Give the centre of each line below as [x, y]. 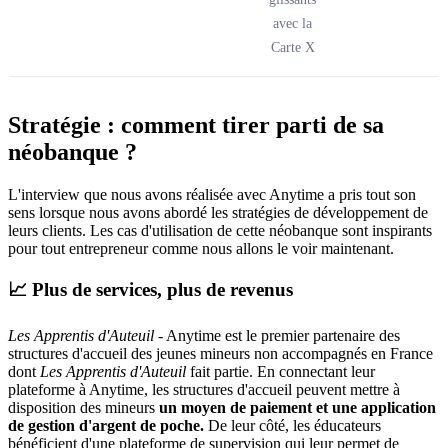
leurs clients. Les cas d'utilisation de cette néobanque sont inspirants [220, 230]
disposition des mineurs [83, 408]
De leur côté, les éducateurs [292, 426]
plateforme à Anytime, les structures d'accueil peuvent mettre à [204, 390]
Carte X [292, 47]
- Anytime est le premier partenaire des [277, 336]
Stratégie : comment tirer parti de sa [196, 124]
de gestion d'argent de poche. [106, 426]
